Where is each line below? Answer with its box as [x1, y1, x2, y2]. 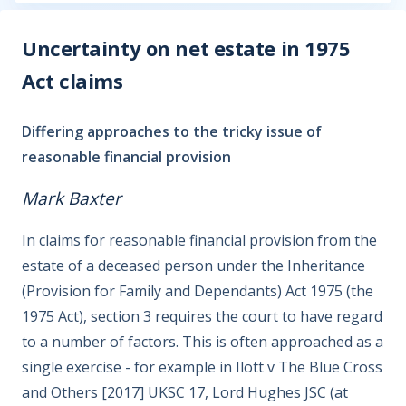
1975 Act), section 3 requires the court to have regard [22, 306, 382, 326]
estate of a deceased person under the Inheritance [22, 256, 365, 275]
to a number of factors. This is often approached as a [22, 332, 383, 352]
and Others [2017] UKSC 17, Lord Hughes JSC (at [22, 382, 348, 402]
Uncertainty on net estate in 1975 [22, 34, 351, 62]
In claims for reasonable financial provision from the [22, 230, 377, 250]
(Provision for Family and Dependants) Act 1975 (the [22, 281, 373, 301]
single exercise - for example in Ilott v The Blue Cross [22, 357, 382, 377]
